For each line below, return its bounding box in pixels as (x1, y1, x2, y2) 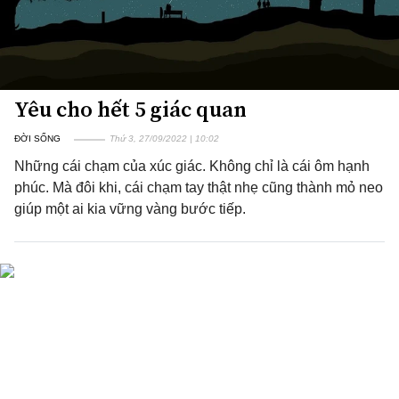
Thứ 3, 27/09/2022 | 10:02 (110, 134, 219, 143)
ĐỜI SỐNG (14, 134, 61, 143)
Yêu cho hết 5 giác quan (14, 94, 247, 124)
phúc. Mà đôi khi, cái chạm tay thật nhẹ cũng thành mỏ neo (14, 180, 383, 195)
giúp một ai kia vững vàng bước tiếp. (14, 201, 246, 216)
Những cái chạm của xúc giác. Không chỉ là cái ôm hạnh (14, 159, 370, 174)
